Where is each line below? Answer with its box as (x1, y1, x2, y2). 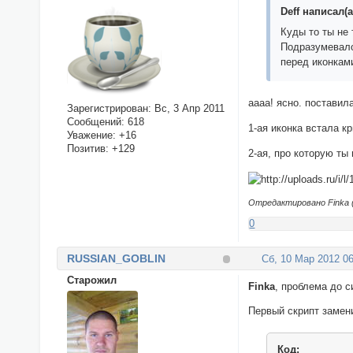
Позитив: (66, 142, 109, 154)
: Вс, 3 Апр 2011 (147, 102, 225, 114)
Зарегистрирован (66, 102, 148, 114)
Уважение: (66, 128, 116, 141)
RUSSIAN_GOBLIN (66, 251, 165, 265)
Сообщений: (66, 115, 124, 128)
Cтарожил (66, 273, 117, 286)
